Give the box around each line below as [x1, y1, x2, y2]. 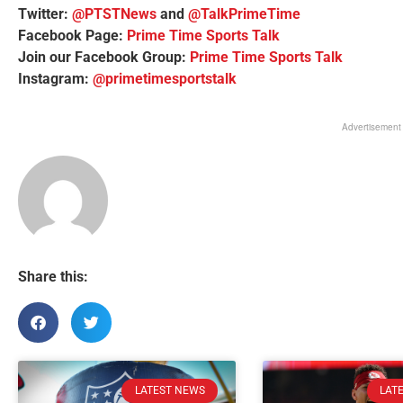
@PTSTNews [72, 4, 157, 22]
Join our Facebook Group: [18, 48, 190, 66]
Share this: [18, 268, 88, 286]
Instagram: [18, 69, 93, 87]
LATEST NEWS [134, 384, 205, 398]
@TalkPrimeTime [188, 4, 300, 22]
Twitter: [18, 4, 72, 22]
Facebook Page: [18, 26, 127, 44]
